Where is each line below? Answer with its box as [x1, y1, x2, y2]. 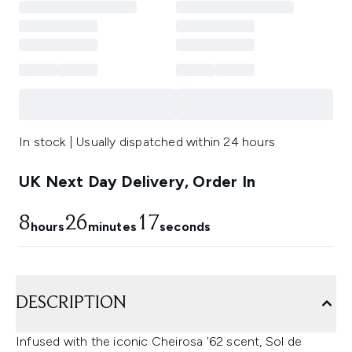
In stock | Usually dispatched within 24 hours [19, 134, 275, 150]
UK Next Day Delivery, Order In [19, 172, 255, 192]
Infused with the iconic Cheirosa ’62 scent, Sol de [16, 334, 302, 350]
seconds [159, 219, 211, 235]
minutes [87, 219, 137, 235]
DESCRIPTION [16, 294, 126, 313]
